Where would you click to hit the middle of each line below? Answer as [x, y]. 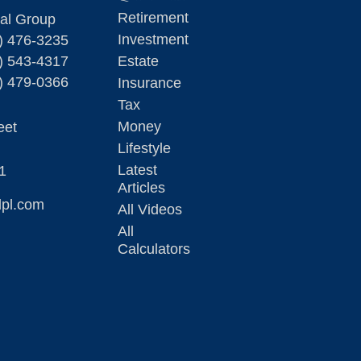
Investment [153, 39]
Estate [138, 61]
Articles [141, 188]
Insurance [149, 83]
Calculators [154, 249]
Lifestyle [144, 148]
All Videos [150, 210]
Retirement [153, 18]
